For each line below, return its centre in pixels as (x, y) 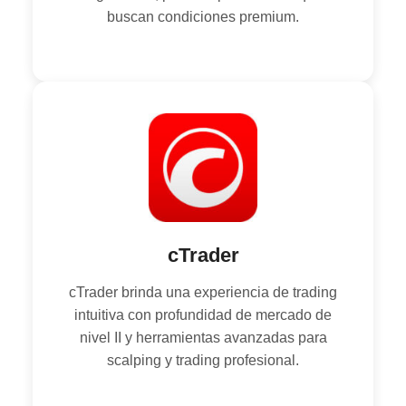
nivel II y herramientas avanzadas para (203, 337)
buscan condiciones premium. (203, 16)
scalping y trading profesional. (203, 360)
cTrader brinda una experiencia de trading (203, 292)
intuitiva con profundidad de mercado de (203, 314)
